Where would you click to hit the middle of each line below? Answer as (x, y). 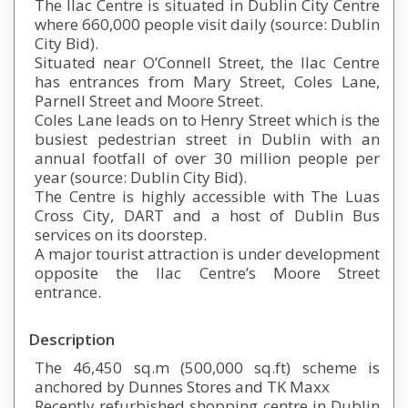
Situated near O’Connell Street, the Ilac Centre (207, 63)
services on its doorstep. (121, 235)
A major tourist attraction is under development (207, 254)
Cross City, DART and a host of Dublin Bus (207, 216)
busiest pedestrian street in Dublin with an (207, 139)
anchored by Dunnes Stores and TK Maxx (182, 387)
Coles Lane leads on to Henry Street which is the (207, 120)
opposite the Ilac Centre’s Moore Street (207, 273)
